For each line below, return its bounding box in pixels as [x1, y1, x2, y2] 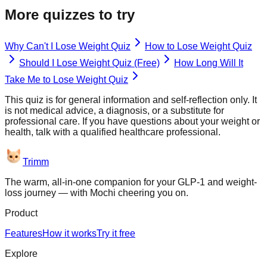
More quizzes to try [5, 7, 135, 23]
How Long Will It [174, 58, 243, 69]
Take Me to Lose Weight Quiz [5, 74, 128, 85]
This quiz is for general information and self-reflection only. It [5, 95, 257, 105]
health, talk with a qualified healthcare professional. [5, 127, 221, 138]
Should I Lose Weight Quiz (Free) [19, 58, 160, 69]
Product [5, 208, 38, 219]
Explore [5, 249, 38, 259]
